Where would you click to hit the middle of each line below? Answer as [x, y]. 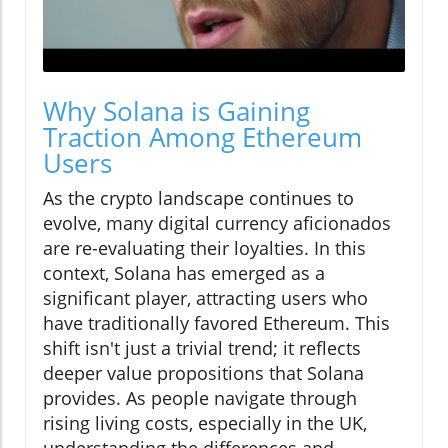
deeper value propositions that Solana [203, 372]
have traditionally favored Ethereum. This [216, 322]
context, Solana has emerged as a [184, 272]
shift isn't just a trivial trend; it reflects [202, 347]
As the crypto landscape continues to [198, 197]
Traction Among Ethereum [202, 136]
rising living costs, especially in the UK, [205, 422]
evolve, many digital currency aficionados [217, 222]
